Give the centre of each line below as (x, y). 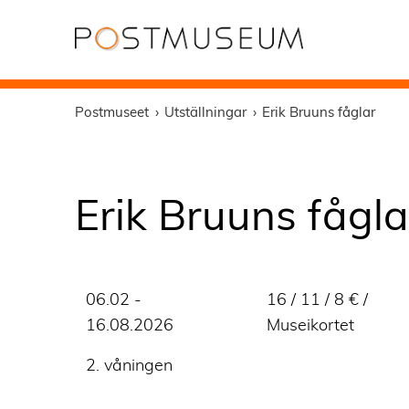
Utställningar (205, 111)
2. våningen (129, 364)
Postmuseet (112, 111)
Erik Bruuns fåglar (319, 111)
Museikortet (310, 324)
